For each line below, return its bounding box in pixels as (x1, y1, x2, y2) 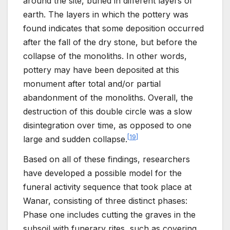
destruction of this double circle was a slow (23, 106, 192, 117)
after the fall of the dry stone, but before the (23, 36, 197, 47)
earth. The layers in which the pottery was (23, 9, 188, 20)
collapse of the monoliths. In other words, (23, 50, 187, 61)
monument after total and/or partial (23, 78, 161, 89)
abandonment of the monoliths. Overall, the (23, 92, 193, 103)
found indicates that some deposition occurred (23, 23, 204, 33)
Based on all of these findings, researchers (23, 154, 190, 165)
